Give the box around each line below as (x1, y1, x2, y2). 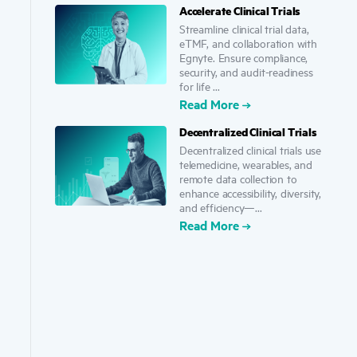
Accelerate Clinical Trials (179, 2, 301, 19)
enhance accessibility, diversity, (179, 185, 321, 200)
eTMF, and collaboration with (179, 35, 317, 50)
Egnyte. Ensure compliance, (179, 49, 308, 65)
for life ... (179, 78, 220, 93)
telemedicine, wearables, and (179, 156, 312, 171)
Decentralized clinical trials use (179, 142, 321, 157)
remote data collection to (179, 171, 297, 186)
